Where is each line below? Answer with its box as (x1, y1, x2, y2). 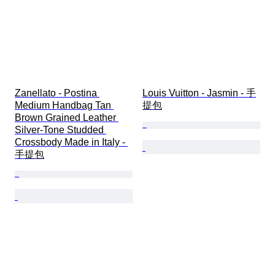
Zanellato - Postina (15, 88, 99, 99)
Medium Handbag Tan (15, 100, 114, 111)
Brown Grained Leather (15, 112, 118, 123)
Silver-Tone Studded (15, 125, 106, 136)
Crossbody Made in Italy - (15, 137, 128, 148)
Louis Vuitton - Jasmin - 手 (142, 88, 256, 99)
